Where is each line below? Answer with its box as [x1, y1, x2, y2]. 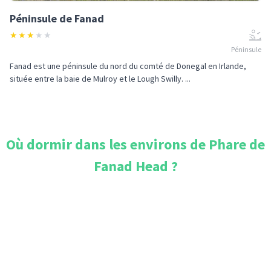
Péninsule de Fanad [10, 11, 104, 25]
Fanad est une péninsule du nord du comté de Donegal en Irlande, [10, 60, 246, 71]
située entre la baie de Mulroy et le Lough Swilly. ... [10, 73, 191, 84]
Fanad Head [93, 157, 168, 175]
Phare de [209, 135, 265, 154]
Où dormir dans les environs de [6, 135, 209, 154]
